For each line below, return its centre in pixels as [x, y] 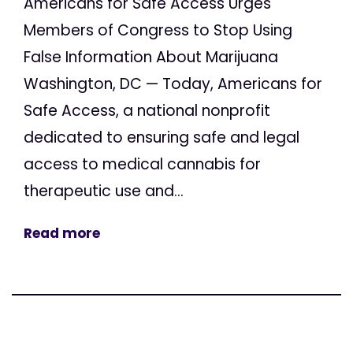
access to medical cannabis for [142, 165]
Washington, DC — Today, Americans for [173, 84]
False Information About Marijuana [151, 58]
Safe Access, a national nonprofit [147, 111]
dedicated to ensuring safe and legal [162, 138]
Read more [62, 234]
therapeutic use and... [104, 191]
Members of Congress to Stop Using [158, 31]
